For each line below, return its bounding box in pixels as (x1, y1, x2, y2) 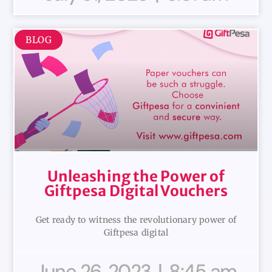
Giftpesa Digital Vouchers (44, 181, 228, 200)
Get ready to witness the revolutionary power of (35, 214, 237, 225)
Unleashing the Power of (47, 166, 225, 186)
